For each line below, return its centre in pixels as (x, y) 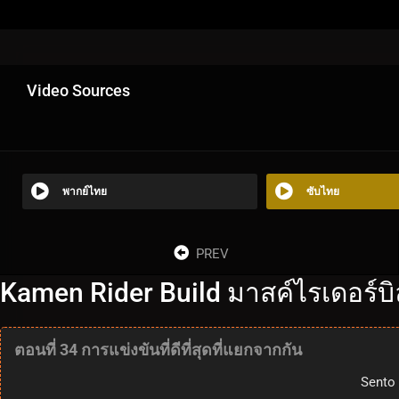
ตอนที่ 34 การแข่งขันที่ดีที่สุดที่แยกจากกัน (158, 349)
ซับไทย (322, 191)
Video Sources (78, 90)
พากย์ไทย (85, 191)
